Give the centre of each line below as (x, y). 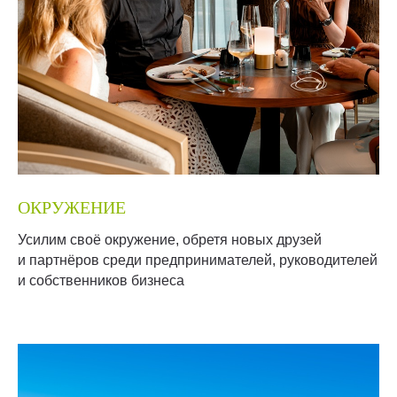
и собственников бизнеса (101, 280)
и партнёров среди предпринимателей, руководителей (198, 260)
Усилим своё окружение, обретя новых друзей (170, 240)
